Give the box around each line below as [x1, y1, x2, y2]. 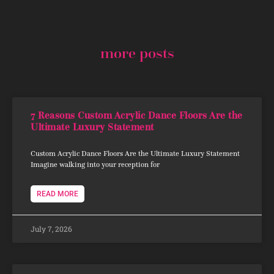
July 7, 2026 [31, 223, 72, 234]
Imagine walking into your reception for [31, 159, 160, 169]
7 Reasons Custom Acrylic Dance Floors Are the [31, 109, 243, 121]
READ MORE [37, 189, 78, 198]
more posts [100, 43, 174, 62]
